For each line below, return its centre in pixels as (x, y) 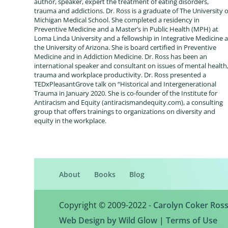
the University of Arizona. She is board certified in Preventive (125, 48)
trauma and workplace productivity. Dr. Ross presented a (120, 75)
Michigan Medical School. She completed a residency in (117, 20)
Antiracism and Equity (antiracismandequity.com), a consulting (129, 103)
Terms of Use (191, 221)
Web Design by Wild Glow (108, 221)
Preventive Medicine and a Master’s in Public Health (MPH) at (126, 29)
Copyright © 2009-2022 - (106, 205)
